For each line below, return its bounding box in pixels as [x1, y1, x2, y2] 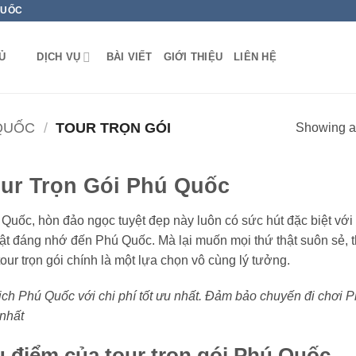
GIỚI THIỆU [163, 51, 223, 63]
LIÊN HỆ [234, 51, 277, 63]
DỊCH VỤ [37, 51, 81, 63]
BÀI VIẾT [106, 51, 153, 63]
